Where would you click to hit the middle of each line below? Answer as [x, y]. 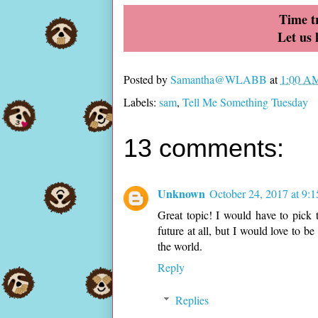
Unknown [181, 194]
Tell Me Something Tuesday [245, 102]
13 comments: [204, 148]
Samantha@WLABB [219, 79]
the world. [180, 246]
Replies [192, 300]
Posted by [147, 79]
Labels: [141, 102]
